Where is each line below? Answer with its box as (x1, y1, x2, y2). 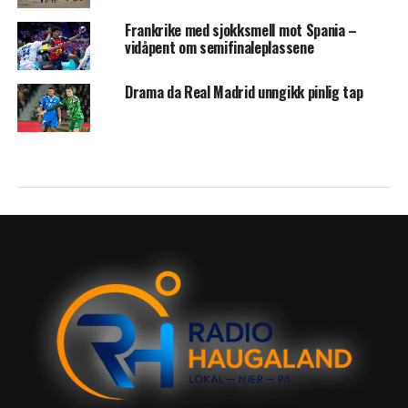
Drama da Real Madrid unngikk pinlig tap (124, 80, 363, 103)
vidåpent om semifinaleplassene (124, 36, 314, 58)
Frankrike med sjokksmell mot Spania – (124, 18, 358, 41)
